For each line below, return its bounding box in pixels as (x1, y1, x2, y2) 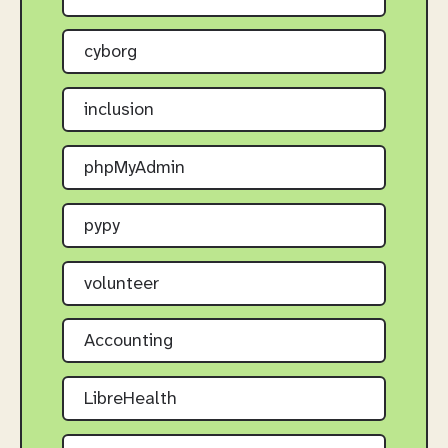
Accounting (84, 332, 173, 352)
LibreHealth (84, 390, 177, 410)
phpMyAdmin (84, 158, 185, 178)
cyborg (84, 43, 137, 63)
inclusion (84, 101, 154, 121)
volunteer (84, 274, 159, 294)
